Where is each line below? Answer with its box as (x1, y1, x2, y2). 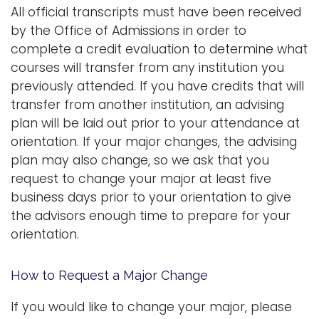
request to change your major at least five (11, 170, 271, 187)
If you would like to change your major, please (11, 298, 292, 315)
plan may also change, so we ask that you (11, 152, 269, 169)
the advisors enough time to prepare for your (11, 207, 291, 224)
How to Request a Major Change (11, 268, 208, 283)
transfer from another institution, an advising (11, 96, 284, 113)
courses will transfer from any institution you (11, 59, 284, 76)
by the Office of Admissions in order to (11, 22, 246, 39)
